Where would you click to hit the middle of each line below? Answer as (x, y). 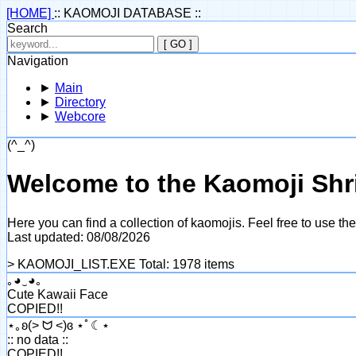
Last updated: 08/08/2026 (79, 237)
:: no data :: (38, 339)
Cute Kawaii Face (58, 294)
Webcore (80, 116)
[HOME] (30, 13)
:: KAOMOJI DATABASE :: (128, 13)
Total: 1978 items (187, 264)
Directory (80, 102)
